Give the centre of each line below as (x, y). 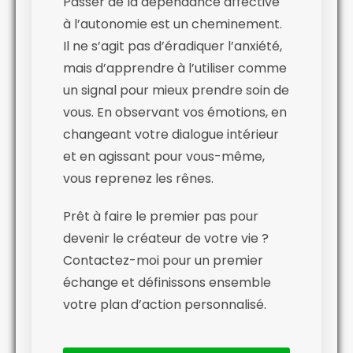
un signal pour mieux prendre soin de (176, 90)
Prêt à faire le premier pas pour (161, 216)
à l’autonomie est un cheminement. (173, 24)
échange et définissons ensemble (167, 282)
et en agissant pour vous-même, (164, 156)
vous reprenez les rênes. (138, 178)
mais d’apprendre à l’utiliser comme (175, 68)
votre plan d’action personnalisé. (165, 304)
